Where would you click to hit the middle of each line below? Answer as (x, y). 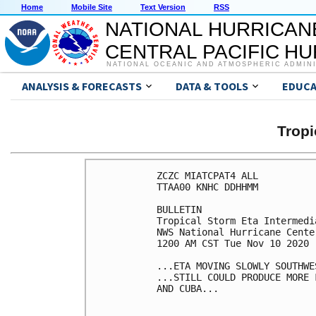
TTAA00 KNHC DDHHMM (207, 187)
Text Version (163, 7)
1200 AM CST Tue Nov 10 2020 (233, 243)
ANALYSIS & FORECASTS (82, 86)
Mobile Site (92, 7)
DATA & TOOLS (212, 86)
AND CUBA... (188, 288)
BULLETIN (179, 209)
